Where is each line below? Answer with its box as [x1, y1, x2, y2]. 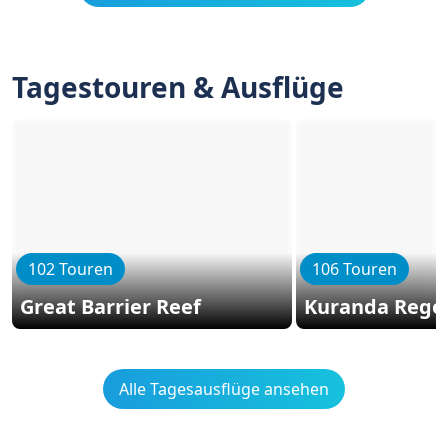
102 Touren [28, 258, 113, 280]
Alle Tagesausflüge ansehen [119, 378, 329, 400]
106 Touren [312, 258, 397, 280]
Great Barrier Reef [20, 293, 201, 320]
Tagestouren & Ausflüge [12, 68, 344, 106]
